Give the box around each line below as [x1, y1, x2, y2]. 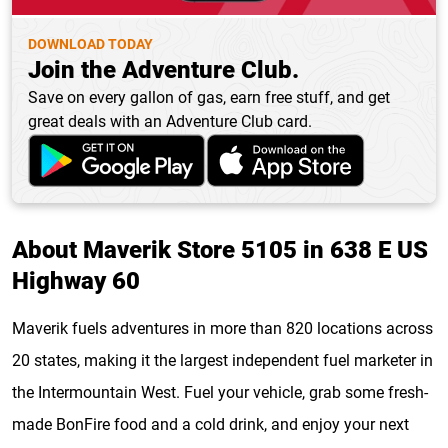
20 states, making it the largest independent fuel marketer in [12, 350, 433, 370]
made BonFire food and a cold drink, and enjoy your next [12, 414, 409, 434]
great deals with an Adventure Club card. [28, 111, 312, 131]
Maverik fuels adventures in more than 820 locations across [12, 318, 433, 338]
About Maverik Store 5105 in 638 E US [12, 235, 428, 264]
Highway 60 [12, 266, 140, 295]
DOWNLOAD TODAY [28, 35, 153, 52]
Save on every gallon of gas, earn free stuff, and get [28, 87, 390, 107]
